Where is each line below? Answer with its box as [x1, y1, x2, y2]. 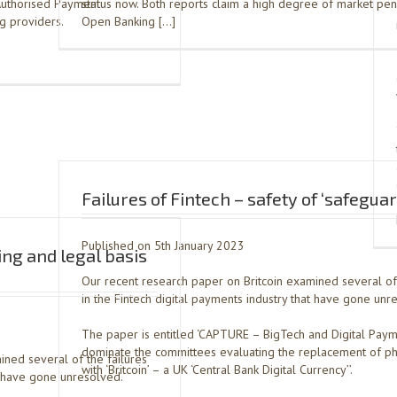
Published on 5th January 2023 [82, 237, 245, 253]
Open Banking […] [82, 13, 175, 29]
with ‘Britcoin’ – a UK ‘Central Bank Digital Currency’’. [82, 362, 353, 378]
